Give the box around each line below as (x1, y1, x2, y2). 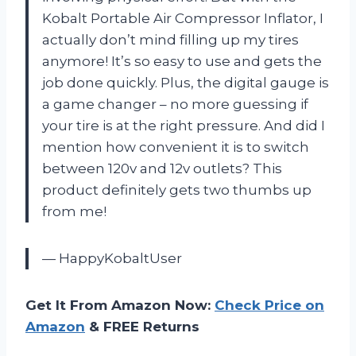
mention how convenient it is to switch (42, 139, 309, 156)
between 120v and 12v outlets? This (42, 161, 282, 177)
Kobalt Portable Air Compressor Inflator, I (42, 10, 323, 27)
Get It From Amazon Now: (25, 297, 215, 314)
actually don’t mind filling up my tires (42, 32, 299, 48)
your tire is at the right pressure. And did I (42, 118, 325, 134)
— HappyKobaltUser (42, 250, 182, 267)
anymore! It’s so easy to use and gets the (42, 53, 322, 70)
